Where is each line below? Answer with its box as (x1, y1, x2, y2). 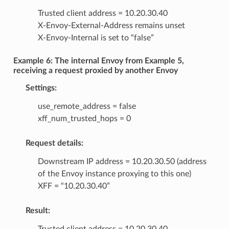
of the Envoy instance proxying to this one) (37, 170, 191, 178)
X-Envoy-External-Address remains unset (37, 21, 185, 30)
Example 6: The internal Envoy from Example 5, (13, 57, 184, 65)
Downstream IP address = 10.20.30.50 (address (37, 157, 207, 166)
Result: (25, 207, 50, 215)
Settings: (25, 84, 57, 93)
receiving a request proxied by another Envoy (13, 66, 178, 75)
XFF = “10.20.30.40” (37, 182, 110, 191)
